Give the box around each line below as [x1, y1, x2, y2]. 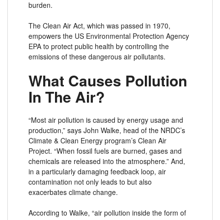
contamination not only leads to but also [28, 177, 152, 187]
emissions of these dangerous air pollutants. [28, 52, 165, 62]
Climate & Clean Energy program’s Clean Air [28, 136, 166, 146]
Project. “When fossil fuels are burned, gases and [28, 146, 182, 156]
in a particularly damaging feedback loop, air [28, 166, 166, 177]
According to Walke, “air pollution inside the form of [28, 208, 186, 218]
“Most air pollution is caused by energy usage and [28, 115, 183, 125]
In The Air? [28, 86, 105, 108]
